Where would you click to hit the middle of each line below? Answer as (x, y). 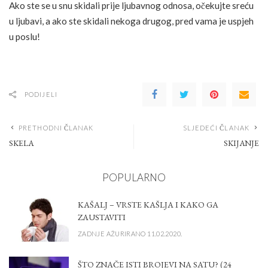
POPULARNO (134, 178)
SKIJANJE (241, 143)
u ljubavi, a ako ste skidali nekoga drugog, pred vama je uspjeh (131, 21)
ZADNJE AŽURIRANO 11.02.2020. (130, 233)
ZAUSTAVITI (102, 217)
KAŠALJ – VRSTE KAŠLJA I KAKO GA (148, 204)
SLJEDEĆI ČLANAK (216, 128)
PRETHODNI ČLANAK (56, 128)
